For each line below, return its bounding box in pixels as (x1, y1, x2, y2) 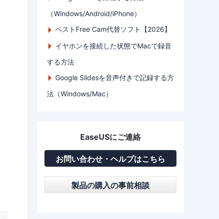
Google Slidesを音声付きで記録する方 (55, 73, 174, 82)
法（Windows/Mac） (47, 89, 112, 98)
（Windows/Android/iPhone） (47, 9, 141, 18)
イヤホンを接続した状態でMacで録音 (55, 41, 172, 50)
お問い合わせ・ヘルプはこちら (56, 153, 165, 164)
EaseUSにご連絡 (80, 131, 141, 142)
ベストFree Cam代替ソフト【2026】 (55, 25, 171, 34)
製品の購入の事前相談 (71, 180, 150, 190)
